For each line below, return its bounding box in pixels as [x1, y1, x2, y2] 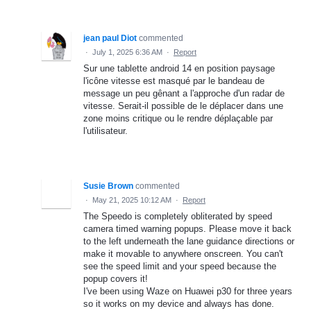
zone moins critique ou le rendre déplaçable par [83, 112, 273, 124]
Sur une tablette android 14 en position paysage [83, 62, 275, 74]
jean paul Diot [83, 33, 137, 43]
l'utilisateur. [83, 125, 128, 136]
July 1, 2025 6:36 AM [92, 47, 162, 56]
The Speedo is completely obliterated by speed [83, 210, 272, 221]
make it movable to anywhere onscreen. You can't [83, 248, 283, 259]
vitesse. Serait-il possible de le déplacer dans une [83, 100, 283, 111]
